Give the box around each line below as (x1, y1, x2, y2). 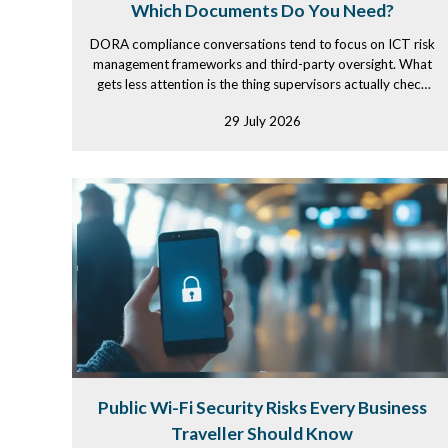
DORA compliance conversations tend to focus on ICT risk (89, 36, 435, 52)
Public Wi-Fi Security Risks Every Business (97, 397, 427, 418)
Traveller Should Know (171, 423, 353, 444)
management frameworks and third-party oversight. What (92, 56, 432, 72)
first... (246, 96, 278, 112)
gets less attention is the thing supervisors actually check (96, 76, 428, 92)
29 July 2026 (223, 113, 301, 129)
